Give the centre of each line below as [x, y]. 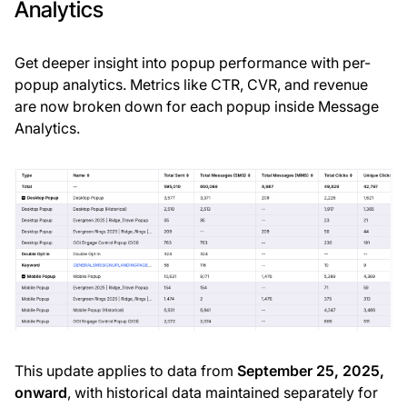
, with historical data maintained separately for [223, 392]
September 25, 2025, [311, 370]
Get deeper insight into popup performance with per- [193, 63]
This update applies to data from [126, 370]
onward [41, 392]
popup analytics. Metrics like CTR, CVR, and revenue [191, 85]
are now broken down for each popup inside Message [197, 107]
